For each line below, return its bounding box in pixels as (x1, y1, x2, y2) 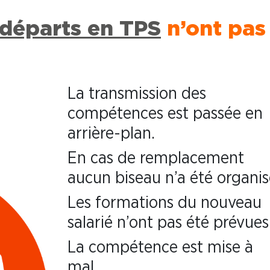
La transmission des (67, 85, 207, 102)
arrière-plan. (67, 125, 155, 142)
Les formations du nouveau (67, 194, 262, 212)
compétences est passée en (67, 105, 263, 122)
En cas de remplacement (67, 149, 245, 167)
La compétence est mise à (67, 239, 254, 256)
